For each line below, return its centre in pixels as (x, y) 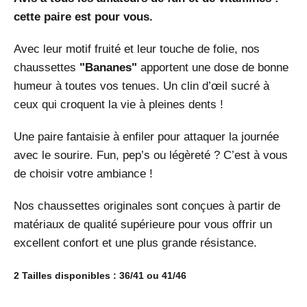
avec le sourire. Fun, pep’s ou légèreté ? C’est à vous (151, 155)
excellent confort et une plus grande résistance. (135, 243)
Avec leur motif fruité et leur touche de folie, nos (137, 49)
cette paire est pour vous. (83, 16)
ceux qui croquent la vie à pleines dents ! (119, 104)
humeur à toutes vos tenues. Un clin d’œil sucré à (142, 86)
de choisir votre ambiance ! (83, 173)
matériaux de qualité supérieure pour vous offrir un (143, 224)
